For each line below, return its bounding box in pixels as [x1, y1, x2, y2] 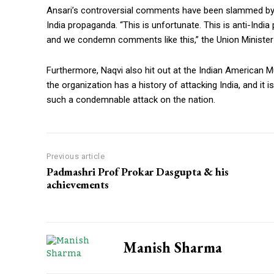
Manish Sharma [124, 238, 222, 257]
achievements [46, 177, 109, 192]
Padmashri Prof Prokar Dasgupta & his [46, 165, 229, 179]
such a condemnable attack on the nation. [46, 94, 215, 106]
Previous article [46, 152, 105, 161]
